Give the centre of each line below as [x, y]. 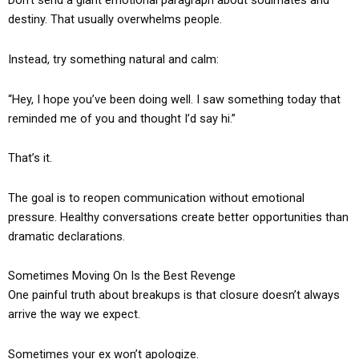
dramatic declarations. [67, 236]
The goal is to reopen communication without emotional [156, 198]
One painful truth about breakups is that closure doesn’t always [174, 295]
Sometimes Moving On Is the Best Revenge [122, 276]
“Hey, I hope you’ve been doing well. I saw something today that [174, 99]
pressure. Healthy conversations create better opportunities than [178, 217]
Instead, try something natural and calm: [113, 59]
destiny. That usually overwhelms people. [115, 20]
